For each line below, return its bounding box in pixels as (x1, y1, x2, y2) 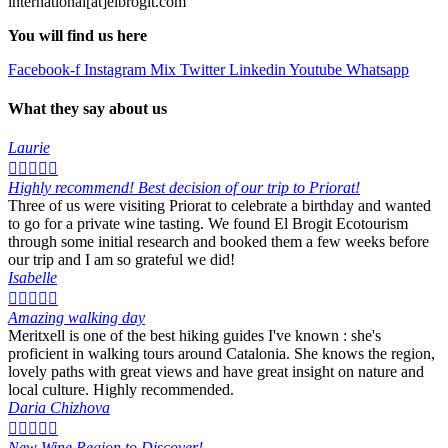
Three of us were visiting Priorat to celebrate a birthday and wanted (8, 197, 431, 215)
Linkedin (229, 60, 286, 78)
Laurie (8, 139, 50, 157)
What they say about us (8, 99, 167, 117)
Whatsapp (346, 60, 409, 78)
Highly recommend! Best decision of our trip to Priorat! (8, 179, 360, 197)
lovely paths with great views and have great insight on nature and (8, 363, 424, 381)
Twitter (180, 60, 225, 78)
